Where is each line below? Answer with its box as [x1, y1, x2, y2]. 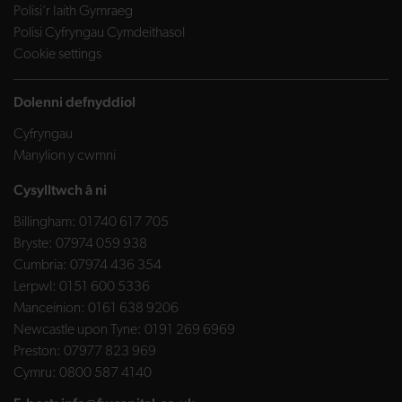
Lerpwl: [13, 280, 57, 295]
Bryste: [13, 237, 53, 252]
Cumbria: [13, 258, 67, 274]
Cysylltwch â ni [13, 181, 107, 199]
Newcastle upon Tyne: [13, 323, 142, 338]
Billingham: [13, 215, 76, 231]
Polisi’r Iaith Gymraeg [13, 4, 133, 20]
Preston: [13, 345, 61, 360]
